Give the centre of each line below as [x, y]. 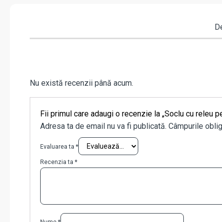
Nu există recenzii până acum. [82, 83]
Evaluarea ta [58, 147]
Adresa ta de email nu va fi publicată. [103, 126]
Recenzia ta [57, 162]
